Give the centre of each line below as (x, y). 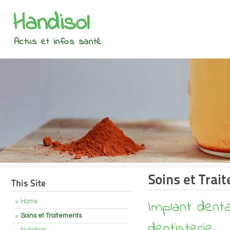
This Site (28, 183)
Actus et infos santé (58, 42)
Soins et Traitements (51, 216)
